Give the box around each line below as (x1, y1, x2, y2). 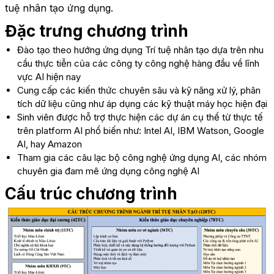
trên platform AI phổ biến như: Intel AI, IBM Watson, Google (17, 125, 264, 137)
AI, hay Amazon (17, 138, 82, 150)
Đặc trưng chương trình (4, 21, 188, 41)
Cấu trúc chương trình (4, 184, 177, 204)
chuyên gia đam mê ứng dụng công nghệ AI (17, 165, 199, 177)
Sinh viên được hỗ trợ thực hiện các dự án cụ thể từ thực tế (17, 111, 263, 124)
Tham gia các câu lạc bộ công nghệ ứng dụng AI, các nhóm (17, 152, 267, 164)
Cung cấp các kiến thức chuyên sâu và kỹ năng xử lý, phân (17, 84, 261, 97)
